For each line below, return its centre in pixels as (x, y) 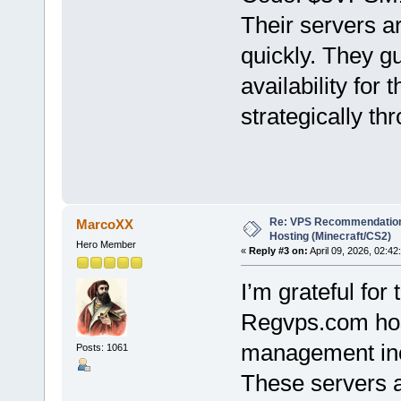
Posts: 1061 (102, 347)
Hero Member (106, 245)
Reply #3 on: (278, 251)
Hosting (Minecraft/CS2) (330, 237)
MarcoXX (105, 225)
